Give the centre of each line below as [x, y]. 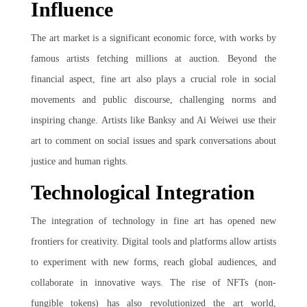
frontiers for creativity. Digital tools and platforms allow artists [153, 242]
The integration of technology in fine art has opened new [153, 221]
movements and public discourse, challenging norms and [153, 100]
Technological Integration [143, 192]
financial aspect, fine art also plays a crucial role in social [153, 79]
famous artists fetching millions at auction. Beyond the [153, 59]
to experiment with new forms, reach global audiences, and [153, 262]
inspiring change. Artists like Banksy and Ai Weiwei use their [153, 120]
